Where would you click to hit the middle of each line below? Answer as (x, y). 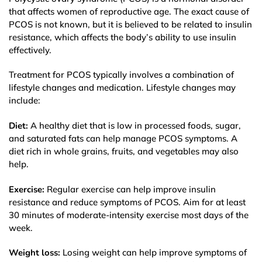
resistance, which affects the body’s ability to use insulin (123, 37)
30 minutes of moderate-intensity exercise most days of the (129, 215)
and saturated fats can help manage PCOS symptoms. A (123, 138)
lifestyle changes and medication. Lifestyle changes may (122, 88)
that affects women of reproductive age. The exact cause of (129, 11)
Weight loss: (35, 253)
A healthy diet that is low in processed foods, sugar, (135, 125)
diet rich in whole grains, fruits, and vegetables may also (124, 151)
